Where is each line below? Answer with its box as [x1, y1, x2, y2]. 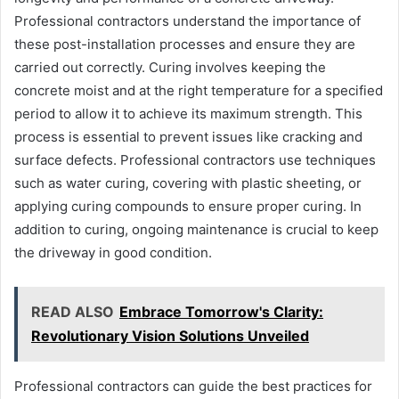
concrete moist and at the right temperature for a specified [14, 82, 383, 100]
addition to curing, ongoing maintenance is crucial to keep [14, 221, 379, 239]
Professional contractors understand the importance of [14, 12, 361, 30]
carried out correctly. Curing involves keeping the [14, 59, 326, 77]
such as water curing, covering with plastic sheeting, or [14, 175, 362, 192]
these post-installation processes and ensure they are [14, 36, 355, 53]
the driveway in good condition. [14, 244, 212, 262]
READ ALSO [31, 303, 114, 322]
